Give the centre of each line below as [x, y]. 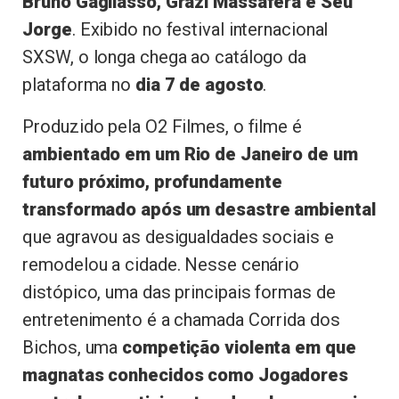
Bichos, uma [73, 347]
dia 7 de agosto [199, 85]
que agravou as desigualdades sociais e [178, 236]
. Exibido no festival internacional [200, 30]
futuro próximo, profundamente [152, 181]
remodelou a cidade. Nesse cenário [161, 264]
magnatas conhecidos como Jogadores [185, 375]
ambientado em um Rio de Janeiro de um [190, 154]
